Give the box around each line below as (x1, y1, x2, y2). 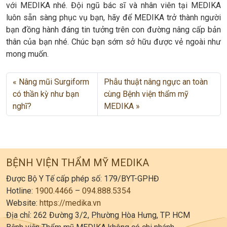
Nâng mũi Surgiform (19, 77, 89, 87)
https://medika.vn (40, 198, 101, 208)
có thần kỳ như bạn (13, 89, 79, 99)
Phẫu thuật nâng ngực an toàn (103, 77, 208, 87)
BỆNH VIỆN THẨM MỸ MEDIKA (6, 157, 149, 169)
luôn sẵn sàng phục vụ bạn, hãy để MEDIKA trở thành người (6, 13, 221, 23)
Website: (6, 198, 40, 208)
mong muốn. (6, 49, 49, 59)
